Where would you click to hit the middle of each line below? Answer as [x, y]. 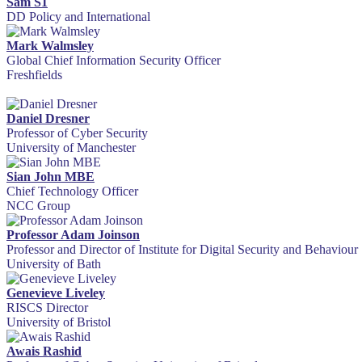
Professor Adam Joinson [73, 235]
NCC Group [38, 206]
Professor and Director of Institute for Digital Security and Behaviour [182, 250]
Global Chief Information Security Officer [114, 61]
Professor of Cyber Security [77, 133]
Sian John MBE [51, 177]
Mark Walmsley [50, 46]
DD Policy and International [78, 17]
